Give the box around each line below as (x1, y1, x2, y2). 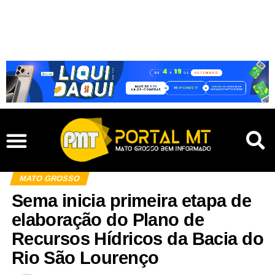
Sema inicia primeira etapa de (11, 191, 251, 211)
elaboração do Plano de (11, 210, 204, 230)
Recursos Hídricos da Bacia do (11, 229, 263, 249)
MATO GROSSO (18, 174, 81, 184)
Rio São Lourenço (11, 248, 159, 268)
